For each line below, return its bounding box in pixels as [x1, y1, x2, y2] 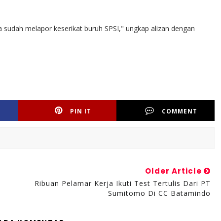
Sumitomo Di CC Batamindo [108, 188, 211, 198]
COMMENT [162, 107, 198, 115]
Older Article [145, 166, 204, 176]
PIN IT [70, 107, 92, 115]
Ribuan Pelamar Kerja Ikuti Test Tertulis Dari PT [34, 179, 211, 188]
